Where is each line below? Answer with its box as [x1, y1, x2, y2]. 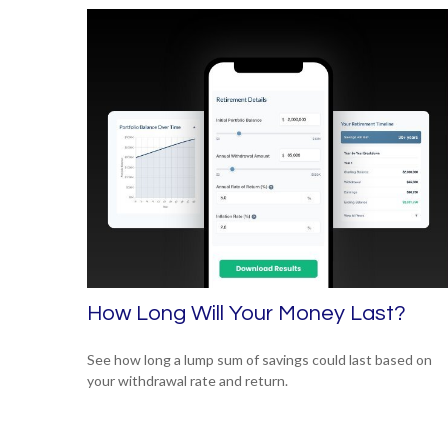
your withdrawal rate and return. [87, 371, 288, 389]
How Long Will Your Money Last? [87, 301, 406, 325]
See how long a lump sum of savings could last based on [87, 350, 432, 368]
